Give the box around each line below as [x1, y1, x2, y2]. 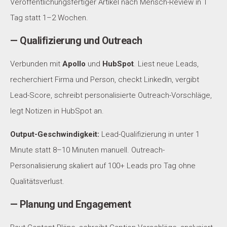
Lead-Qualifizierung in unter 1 [99, 130, 200, 139]
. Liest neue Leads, [134, 59, 199, 69]
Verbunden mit [10, 59, 62, 69]
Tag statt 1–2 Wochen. [10, 13, 88, 23]
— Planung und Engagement [10, 199, 131, 211]
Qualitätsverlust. [10, 177, 64, 186]
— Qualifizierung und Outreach [10, 35, 142, 47]
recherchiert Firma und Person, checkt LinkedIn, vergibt [10, 75, 199, 85]
